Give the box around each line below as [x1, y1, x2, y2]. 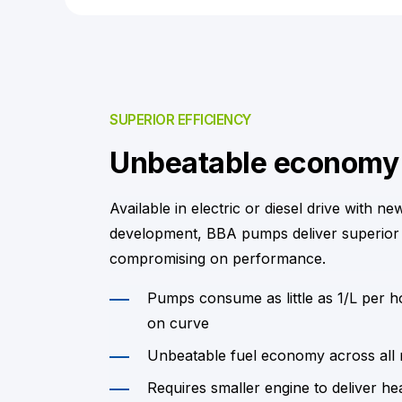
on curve [147, 314, 209, 332]
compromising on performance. [109, 249, 326, 267]
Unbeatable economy [109, 145, 398, 180]
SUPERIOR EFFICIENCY [109, 111, 251, 128]
